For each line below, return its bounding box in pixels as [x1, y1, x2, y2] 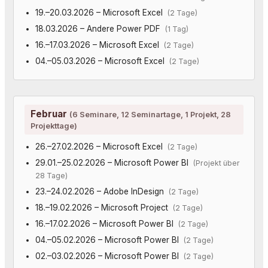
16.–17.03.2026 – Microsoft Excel [35, 39, 164, 50]
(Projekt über [193, 158, 240, 167]
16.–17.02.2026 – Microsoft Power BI [35, 218, 178, 229]
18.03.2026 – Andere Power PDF [35, 23, 165, 33]
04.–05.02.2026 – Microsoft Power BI [35, 234, 184, 245]
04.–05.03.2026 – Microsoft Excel [35, 56, 169, 66]
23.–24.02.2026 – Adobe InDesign [35, 186, 169, 196]
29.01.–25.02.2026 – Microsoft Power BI [35, 157, 193, 167]
